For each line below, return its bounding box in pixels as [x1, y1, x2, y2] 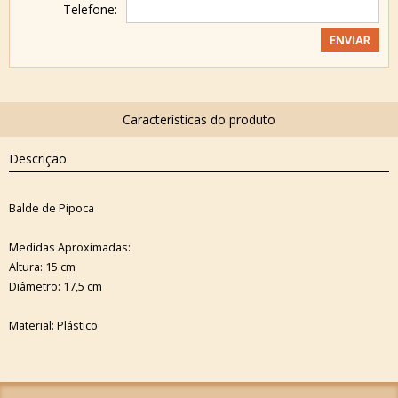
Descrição [9, 150, 67, 167]
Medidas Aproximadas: [9, 239, 131, 255]
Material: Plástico [9, 317, 98, 333]
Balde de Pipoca [9, 200, 94, 216]
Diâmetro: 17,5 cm [9, 278, 102, 294]
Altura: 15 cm [9, 259, 76, 275]
